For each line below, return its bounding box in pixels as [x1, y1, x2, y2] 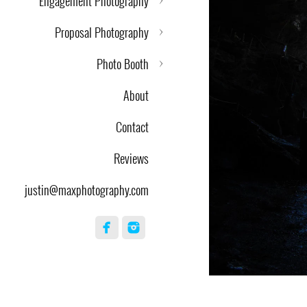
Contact [116, 118, 149, 136]
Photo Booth [97, 55, 149, 73]
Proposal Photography [55, 23, 149, 41]
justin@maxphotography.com [25, 181, 149, 199]
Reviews [114, 149, 149, 167]
